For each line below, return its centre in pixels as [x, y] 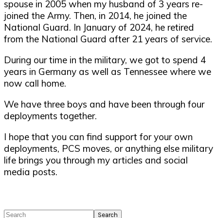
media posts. [31, 172]
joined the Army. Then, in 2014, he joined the [95, 15]
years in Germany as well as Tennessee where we [108, 71]
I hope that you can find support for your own [98, 136]
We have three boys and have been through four [104, 104]
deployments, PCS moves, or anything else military [109, 148]
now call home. [35, 83]
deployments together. [50, 116]
